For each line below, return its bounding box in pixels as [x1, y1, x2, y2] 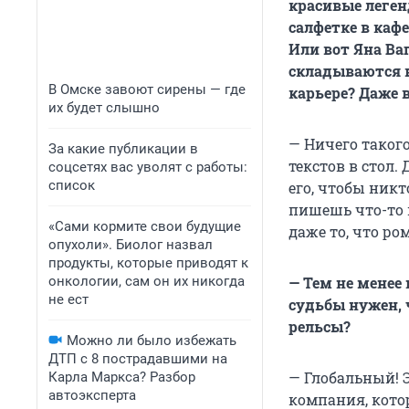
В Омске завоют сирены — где [48, 81, 246, 98]
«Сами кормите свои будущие [48, 218, 241, 235]
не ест [48, 291, 89, 308]
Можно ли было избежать [67, 332, 236, 349]
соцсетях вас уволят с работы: [48, 159, 247, 175]
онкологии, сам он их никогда [48, 273, 245, 289]
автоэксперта [48, 387, 136, 404]
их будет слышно [48, 100, 160, 116]
